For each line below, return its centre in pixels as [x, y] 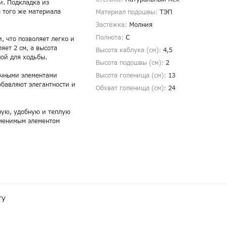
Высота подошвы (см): [131, 63]
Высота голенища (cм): [132, 76]
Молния [141, 25]
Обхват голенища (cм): [132, 88]
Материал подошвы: [128, 12]
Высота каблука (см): [129, 50]
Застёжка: [112, 25]
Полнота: [111, 38]
